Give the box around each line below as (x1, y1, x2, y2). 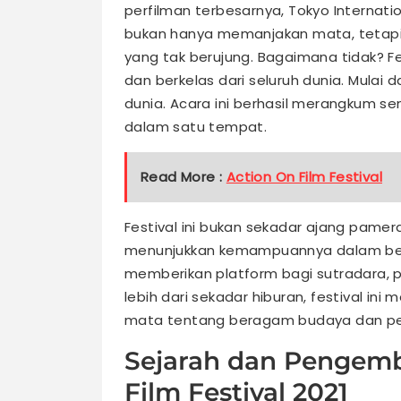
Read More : (141, 167, 226, 187)
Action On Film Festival (226, 167, 383, 187)
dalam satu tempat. (124, 117, 268, 137)
